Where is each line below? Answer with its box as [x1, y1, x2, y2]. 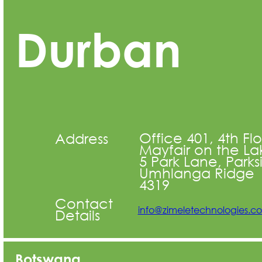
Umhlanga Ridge [139, 163, 254, 181]
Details [54, 205, 100, 223]
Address [55, 129, 108, 147]
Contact [54, 194, 113, 212]
